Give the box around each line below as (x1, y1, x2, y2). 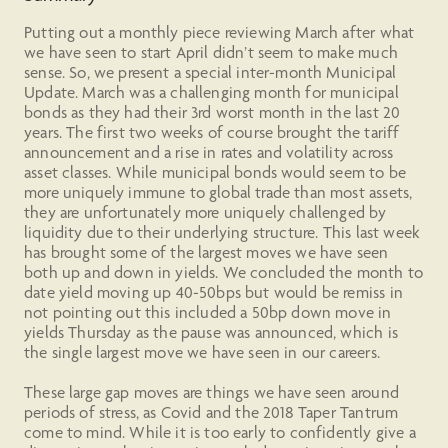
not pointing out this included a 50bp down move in (24, 302, 392, 322)
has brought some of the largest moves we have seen (24, 242, 389, 262)
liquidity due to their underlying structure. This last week (24, 222, 421, 242)
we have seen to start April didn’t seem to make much (24, 42, 398, 62)
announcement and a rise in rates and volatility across (24, 142, 394, 162)
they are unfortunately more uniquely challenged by (24, 202, 387, 222)
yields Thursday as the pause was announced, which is (24, 322, 398, 342)
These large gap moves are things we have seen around (24, 382, 399, 402)
